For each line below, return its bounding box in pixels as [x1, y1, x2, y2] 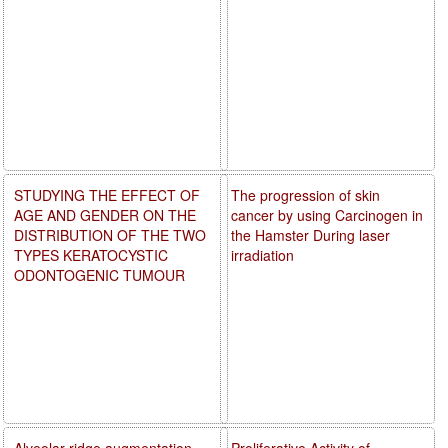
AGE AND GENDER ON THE [14, 204, 196, 225]
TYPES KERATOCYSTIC [14, 244, 168, 265]
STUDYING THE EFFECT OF [14, 184, 200, 205]
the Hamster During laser [231, 224, 391, 245]
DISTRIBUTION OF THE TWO [14, 224, 206, 245]
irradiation [231, 244, 295, 265]
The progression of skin [231, 184, 381, 205]
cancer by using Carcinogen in [231, 204, 424, 225]
